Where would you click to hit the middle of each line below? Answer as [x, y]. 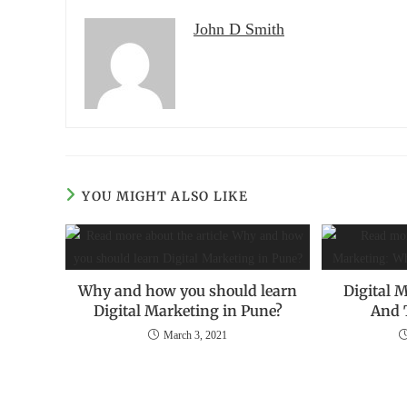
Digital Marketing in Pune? [188, 311]
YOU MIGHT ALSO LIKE [165, 197]
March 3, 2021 [196, 336]
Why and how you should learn [188, 291]
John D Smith [239, 30]
